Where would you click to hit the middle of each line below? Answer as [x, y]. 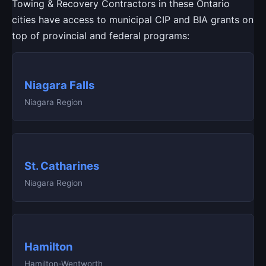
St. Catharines [62, 166]
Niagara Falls [59, 85]
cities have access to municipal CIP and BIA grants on [133, 20]
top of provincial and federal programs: [101, 36]
